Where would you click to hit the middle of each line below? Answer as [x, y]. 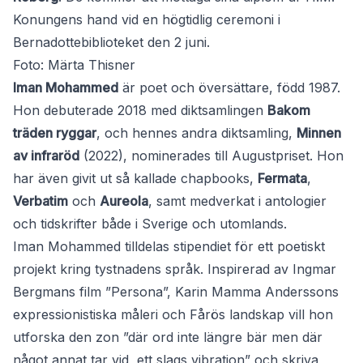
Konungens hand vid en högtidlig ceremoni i [147, 20]
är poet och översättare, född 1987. [229, 88]
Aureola [124, 201]
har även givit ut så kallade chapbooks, [135, 179]
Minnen [319, 133]
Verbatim [41, 201]
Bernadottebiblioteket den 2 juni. [111, 43]
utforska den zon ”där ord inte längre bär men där [168, 337]
